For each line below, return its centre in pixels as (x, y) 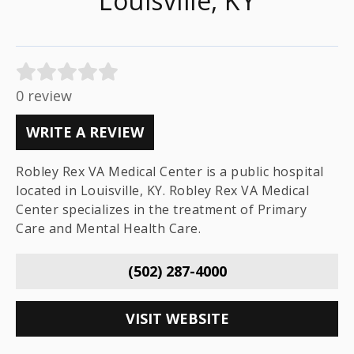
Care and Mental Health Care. (108, 228)
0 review (44, 96)
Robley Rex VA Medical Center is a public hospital (170, 171)
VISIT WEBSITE (177, 318)
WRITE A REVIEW (85, 132)
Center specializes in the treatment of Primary (161, 209)
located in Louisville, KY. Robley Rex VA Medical (162, 190)
